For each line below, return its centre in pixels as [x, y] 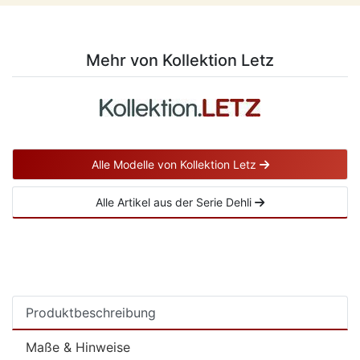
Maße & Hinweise [78, 347]
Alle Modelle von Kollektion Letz [175, 164]
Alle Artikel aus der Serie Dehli [175, 202]
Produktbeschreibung [91, 312]
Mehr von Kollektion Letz [180, 61]
